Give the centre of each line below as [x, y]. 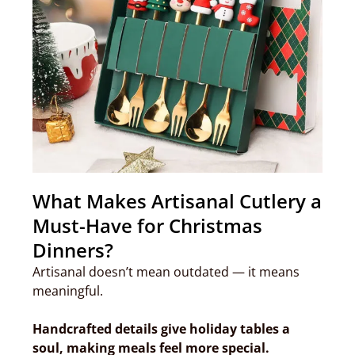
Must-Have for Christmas [147, 225]
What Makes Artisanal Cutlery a [177, 201]
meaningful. [68, 291]
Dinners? [73, 250]
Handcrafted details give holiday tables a [161, 329]
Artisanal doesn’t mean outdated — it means [166, 272]
